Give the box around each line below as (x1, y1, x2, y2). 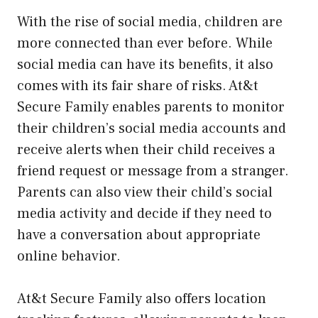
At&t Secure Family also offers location (17, 289, 266, 308)
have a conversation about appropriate (17, 225, 261, 244)
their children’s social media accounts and (17, 119, 286, 138)
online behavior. (17, 246, 121, 265)
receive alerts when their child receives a (17, 140, 275, 159)
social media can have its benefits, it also (17, 55, 273, 74)
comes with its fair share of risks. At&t (17, 76, 258, 95)
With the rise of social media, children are (17, 12, 283, 31)
